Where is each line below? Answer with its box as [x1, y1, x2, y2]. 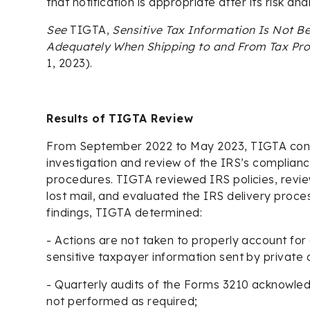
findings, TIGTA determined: [46, 205, 203, 219]
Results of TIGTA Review [46, 111, 194, 125]
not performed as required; [46, 293, 198, 308]
